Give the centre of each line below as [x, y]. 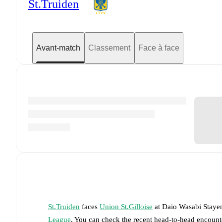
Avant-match [58, 48]
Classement [109, 48]
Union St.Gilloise [126, 206]
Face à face [159, 48]
